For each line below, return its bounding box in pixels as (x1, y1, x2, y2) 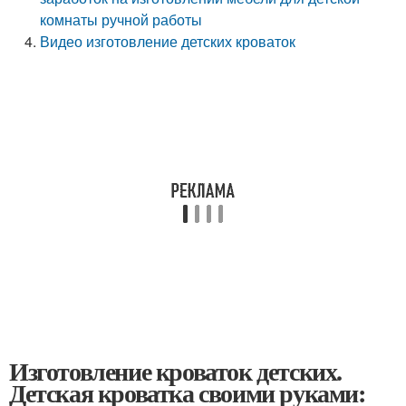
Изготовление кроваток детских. (9, 353, 343, 390)
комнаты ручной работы (40, 9, 203, 30)
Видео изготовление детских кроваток (40, 31, 296, 52)
